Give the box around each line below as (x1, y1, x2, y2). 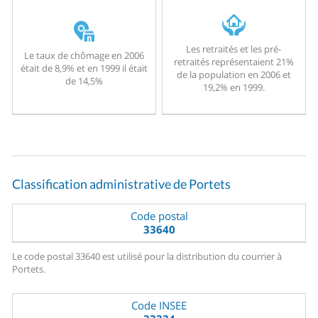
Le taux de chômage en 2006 (23, 48, 144, 62)
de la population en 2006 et (176, 68, 291, 82)
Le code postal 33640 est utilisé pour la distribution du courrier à (12, 250, 283, 263)
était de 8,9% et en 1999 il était (20, 61, 148, 75)
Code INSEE (131, 298, 187, 313)
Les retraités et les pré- (186, 43, 282, 56)
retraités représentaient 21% (173, 55, 294, 69)
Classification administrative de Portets (12, 176, 231, 192)
